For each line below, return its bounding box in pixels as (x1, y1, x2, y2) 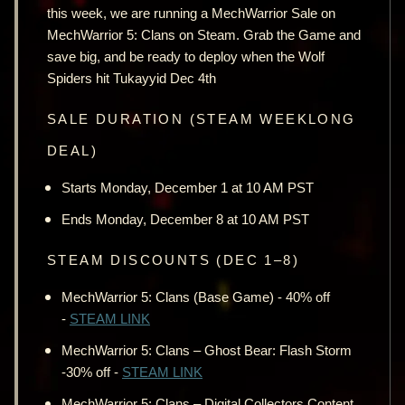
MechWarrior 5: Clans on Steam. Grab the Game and (47, 27, 361, 42)
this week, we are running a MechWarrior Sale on (47, 5, 335, 21)
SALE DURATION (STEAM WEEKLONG (47, 111, 356, 127)
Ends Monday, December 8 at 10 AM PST (61, 212, 309, 227)
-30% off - (61, 364, 122, 380)
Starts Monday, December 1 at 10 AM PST (61, 180, 314, 195)
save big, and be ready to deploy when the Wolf (47, 49, 325, 64)
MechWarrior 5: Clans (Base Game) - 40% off (61, 289, 330, 305)
